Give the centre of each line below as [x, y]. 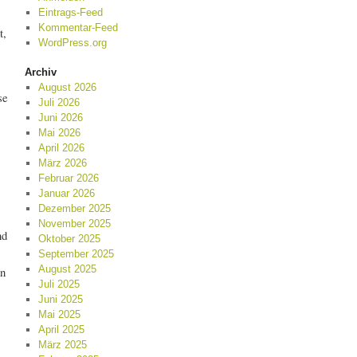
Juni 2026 [60, 118]
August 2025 [67, 269]
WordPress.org [72, 43]
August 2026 [67, 87]
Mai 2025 [59, 314]
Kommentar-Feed [78, 27]
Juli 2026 [59, 102]
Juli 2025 [59, 284]
